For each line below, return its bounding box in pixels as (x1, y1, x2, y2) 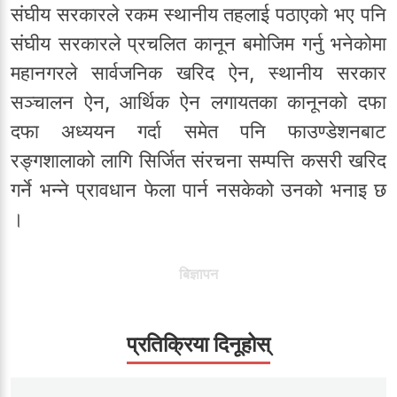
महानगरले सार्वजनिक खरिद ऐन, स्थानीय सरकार (11, 60, 386, 84)
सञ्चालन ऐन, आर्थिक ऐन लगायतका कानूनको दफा (11, 90, 386, 113)
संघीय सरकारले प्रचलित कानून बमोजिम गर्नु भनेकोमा (11, 31, 386, 55)
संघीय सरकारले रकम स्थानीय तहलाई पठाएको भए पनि (11, 2, 386, 26)
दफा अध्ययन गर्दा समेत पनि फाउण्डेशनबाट (11, 119, 386, 143)
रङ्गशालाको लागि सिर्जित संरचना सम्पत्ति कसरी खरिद (11, 148, 386, 172)
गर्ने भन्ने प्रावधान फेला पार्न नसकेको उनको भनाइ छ (11, 177, 386, 201)
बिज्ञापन (179, 264, 218, 283)
